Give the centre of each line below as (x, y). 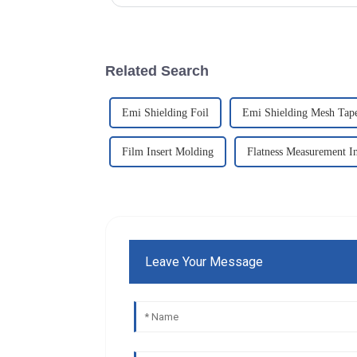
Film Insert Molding (168, 151)
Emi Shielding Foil (165, 112)
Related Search (157, 71)
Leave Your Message (204, 261)
